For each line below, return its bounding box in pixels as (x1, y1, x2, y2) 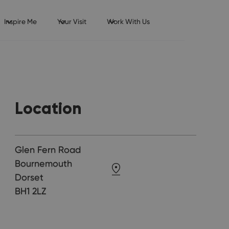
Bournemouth (15, 158, 73, 169)
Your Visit (57, 17, 86, 26)
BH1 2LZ (15, 186, 47, 197)
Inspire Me (4, 17, 37, 26)
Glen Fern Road (15, 144, 81, 155)
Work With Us (106, 17, 150, 26)
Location (15, 98, 82, 119)
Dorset (15, 172, 44, 183)
